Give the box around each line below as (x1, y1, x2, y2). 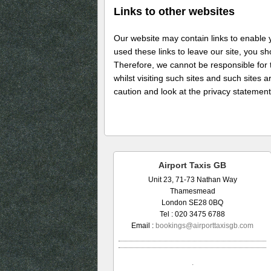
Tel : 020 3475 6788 (160, 209, 225, 218)
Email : (131, 221, 155, 230)
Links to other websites (114, 5, 235, 18)
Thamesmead (169, 186, 215, 195)
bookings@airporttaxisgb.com (155, 221, 253, 230)
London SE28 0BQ (162, 198, 223, 207)
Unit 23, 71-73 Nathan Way (148, 175, 237, 184)
